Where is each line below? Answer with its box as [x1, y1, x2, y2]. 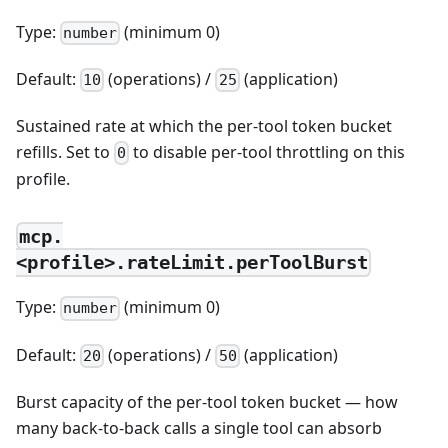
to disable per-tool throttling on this [129, 141, 406, 164]
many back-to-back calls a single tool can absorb [16, 416, 382, 439]
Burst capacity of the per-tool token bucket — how [16, 390, 398, 413]
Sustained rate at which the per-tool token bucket [16, 115, 392, 138]
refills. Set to [16, 141, 114, 164]
